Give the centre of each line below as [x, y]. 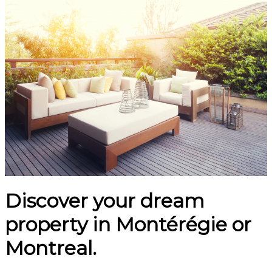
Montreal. [51, 248]
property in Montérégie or [128, 225]
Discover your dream [105, 201]
